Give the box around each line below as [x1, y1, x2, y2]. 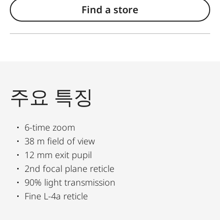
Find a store [82, 2, 138, 16]
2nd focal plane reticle [25, 162, 114, 174]
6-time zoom [25, 121, 75, 133]
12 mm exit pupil [25, 148, 92, 161]
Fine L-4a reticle [25, 190, 88, 202]
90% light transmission [25, 176, 115, 188]
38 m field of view [25, 135, 95, 147]
